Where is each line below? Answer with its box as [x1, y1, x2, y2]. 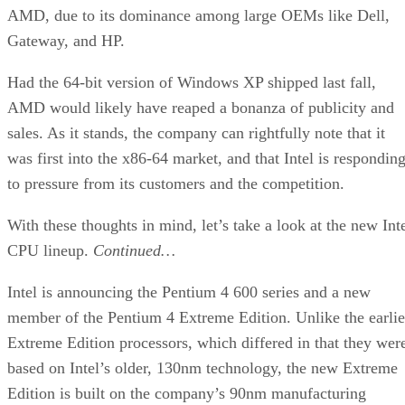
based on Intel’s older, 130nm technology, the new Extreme [7, 358, 398, 377]
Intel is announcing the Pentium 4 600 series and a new [7, 282, 371, 301]
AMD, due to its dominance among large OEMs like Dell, [7, 5, 390, 24]
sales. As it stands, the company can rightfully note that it [7, 123, 385, 142]
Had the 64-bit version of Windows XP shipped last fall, [7, 72, 376, 91]
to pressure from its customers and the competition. [7, 174, 344, 193]
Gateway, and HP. [7, 31, 125, 50]
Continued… [93, 240, 175, 259]
